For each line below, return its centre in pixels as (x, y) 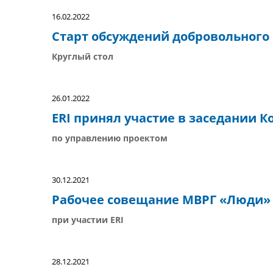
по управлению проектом (110, 138)
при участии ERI (88, 220)
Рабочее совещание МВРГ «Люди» (161, 200)
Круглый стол (83, 56)
